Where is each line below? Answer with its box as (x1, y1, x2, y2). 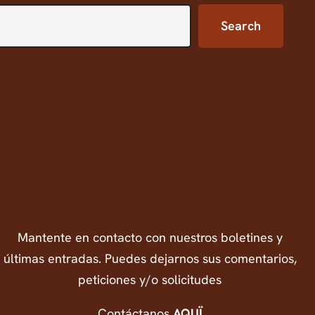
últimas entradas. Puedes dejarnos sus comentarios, (3, 250, 297, 267)
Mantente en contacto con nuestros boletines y (17, 229, 283, 246)
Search (221, 17, 262, 34)
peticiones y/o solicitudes (78, 271, 222, 288)
